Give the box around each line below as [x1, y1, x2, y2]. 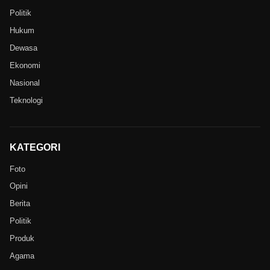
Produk [10, 234, 34, 243]
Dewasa [10, 43, 37, 53]
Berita [10, 199, 30, 209]
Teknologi [10, 95, 43, 105]
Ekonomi [10, 60, 40, 70]
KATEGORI [10, 142, 60, 152]
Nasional [10, 78, 40, 87]
